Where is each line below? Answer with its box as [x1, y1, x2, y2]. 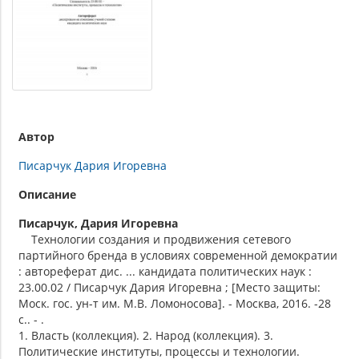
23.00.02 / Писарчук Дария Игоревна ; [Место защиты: [18, 279, 321, 295]
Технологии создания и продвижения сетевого [18, 231, 291, 247]
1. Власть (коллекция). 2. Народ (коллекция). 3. [18, 327, 273, 343]
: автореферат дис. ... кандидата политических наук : [18, 263, 312, 279]
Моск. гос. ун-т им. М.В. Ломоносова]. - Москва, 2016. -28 [18, 295, 331, 311]
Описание [18, 186, 76, 202]
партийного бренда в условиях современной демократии [18, 247, 337, 263]
